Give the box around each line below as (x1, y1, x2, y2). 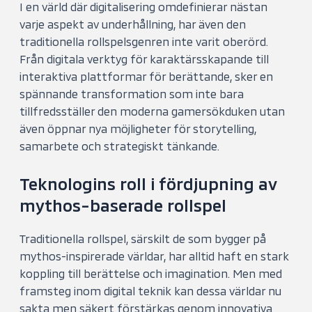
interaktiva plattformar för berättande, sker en (19, 70, 274, 83)
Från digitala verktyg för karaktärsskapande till (19, 52, 270, 65)
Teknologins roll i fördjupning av (19, 173, 278, 194)
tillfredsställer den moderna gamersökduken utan (19, 104, 286, 118)
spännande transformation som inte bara (19, 87, 244, 100)
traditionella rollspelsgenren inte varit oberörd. (19, 35, 269, 48)
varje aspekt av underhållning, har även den (19, 17, 247, 31)
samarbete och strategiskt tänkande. (19, 139, 220, 153)
